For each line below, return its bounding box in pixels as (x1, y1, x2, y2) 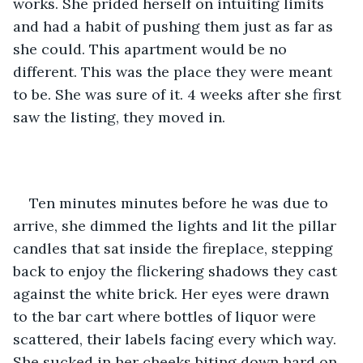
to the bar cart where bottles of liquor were (13, 306, 320, 326)
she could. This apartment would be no (13, 39, 291, 58)
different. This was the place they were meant (13, 62, 336, 81)
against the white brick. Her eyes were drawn (13, 284, 333, 303)
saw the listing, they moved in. (13, 107, 229, 126)
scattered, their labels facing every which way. (13, 329, 340, 348)
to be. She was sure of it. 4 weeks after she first (13, 84, 345, 104)
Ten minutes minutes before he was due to (29, 193, 332, 212)
